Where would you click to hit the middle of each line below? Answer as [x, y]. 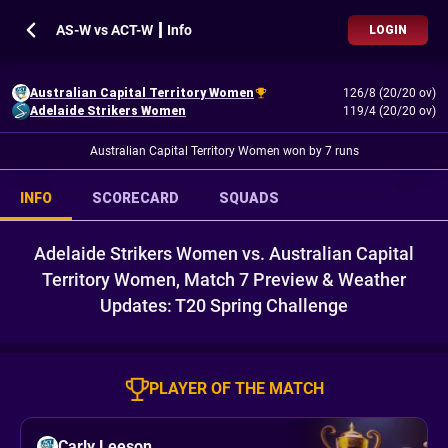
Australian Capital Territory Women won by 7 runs [224, 151]
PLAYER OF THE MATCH [236, 388]
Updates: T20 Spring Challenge [224, 305]
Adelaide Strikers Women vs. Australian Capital [224, 253]
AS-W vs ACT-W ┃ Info [124, 30]
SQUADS [249, 198]
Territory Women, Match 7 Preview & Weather [224, 279]
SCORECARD [135, 198]
